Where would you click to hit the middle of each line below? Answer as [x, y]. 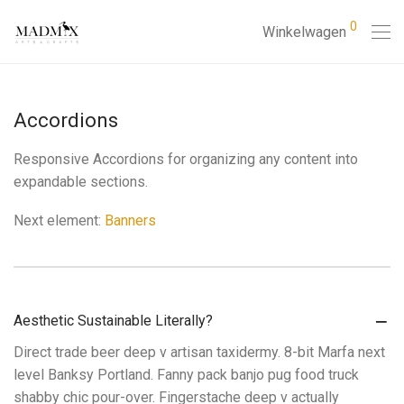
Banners [130, 221]
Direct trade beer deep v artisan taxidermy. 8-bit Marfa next [199, 353]
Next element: [59, 221]
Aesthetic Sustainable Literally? [113, 321]
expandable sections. [81, 182]
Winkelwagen [304, 32]
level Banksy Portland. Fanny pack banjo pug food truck [186, 375]
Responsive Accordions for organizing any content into [186, 160]
